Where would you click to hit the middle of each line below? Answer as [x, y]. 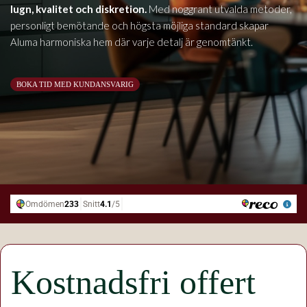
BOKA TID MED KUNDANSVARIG [75, 85]
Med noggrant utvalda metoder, [219, 9]
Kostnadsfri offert [133, 282]
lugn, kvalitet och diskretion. [78, 9]
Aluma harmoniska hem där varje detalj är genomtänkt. [132, 42]
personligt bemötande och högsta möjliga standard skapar [139, 25]
